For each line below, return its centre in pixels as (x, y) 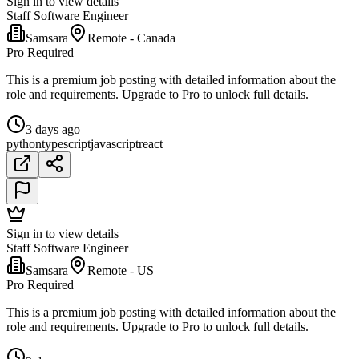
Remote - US (121, 271)
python (24, 144)
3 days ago (53, 130)
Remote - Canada (131, 38)
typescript (66, 144)
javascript (115, 144)
